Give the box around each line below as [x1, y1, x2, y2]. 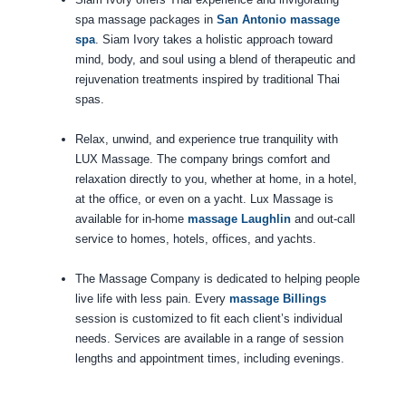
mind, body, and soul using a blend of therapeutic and [74, 53, 355, 67]
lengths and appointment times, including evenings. [74, 352, 344, 366]
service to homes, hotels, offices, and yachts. [74, 232, 316, 246]
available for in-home [74, 212, 188, 227]
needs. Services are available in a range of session [74, 332, 343, 346]
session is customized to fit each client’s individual [74, 312, 343, 326]
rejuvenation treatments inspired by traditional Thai [74, 72, 340, 87]
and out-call [290, 212, 355, 227]
